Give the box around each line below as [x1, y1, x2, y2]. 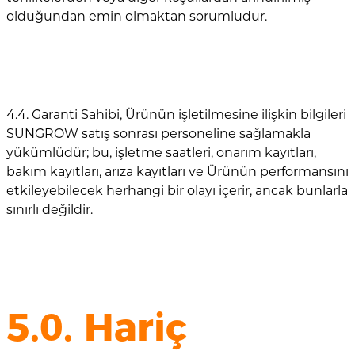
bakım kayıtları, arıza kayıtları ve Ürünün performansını [6, 164, 349, 180]
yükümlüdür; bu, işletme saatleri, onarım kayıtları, [6, 145, 316, 161]
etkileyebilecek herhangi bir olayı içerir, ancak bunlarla [6, 183, 348, 199]
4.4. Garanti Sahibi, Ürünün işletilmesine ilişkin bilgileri [6, 107, 346, 123]
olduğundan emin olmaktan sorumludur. [6, 9, 267, 25]
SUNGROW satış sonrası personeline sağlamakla [6, 126, 311, 142]
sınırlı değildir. [6, 202, 93, 218]
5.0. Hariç [6, 304, 187, 351]
